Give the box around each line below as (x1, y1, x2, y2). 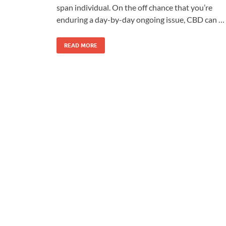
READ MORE (64, 41, 97, 49)
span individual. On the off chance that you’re (56, 2, 212, 12)
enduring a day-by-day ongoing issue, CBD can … (56, 14, 224, 24)
